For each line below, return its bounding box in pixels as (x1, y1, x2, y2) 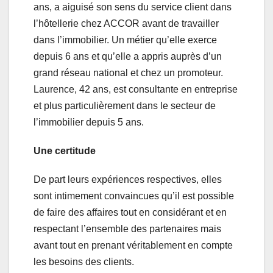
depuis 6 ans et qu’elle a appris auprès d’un (34, 51, 222, 62)
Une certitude (34, 146, 96, 157)
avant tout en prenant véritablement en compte (34, 240, 233, 251)
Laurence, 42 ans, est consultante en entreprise (34, 84, 238, 95)
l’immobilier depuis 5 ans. (34, 117, 144, 128)
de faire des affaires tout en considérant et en (34, 207, 227, 218)
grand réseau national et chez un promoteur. (34, 68, 223, 79)
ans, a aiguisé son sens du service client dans (34, 2, 232, 13)
